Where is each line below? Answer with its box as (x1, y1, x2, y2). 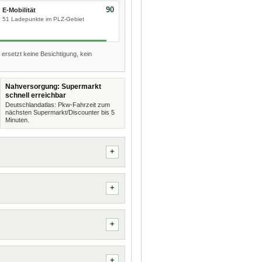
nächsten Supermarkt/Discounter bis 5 (5, 109, 115, 116)
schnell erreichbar (5, 91, 66, 99)
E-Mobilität (2, 6, 36, 13)
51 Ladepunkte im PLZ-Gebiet (2, 16, 84, 22)
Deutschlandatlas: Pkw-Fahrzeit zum (5, 101, 110, 108)
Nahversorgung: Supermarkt (5, 82, 101, 91)
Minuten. (5, 116, 29, 123)
